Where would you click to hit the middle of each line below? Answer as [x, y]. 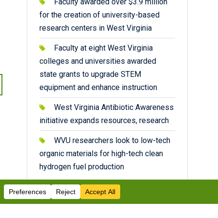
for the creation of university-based [100, 15]
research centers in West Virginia [96, 28]
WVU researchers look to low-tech [112, 140]
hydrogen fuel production [82, 167]
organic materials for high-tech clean [101, 154]
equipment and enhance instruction [98, 87]
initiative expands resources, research [104, 120]
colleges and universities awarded [98, 61]
